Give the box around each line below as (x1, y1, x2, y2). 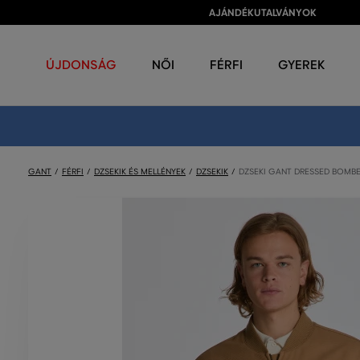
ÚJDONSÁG (46, 57, 117, 72)
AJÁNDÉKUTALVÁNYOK (209, 6, 317, 19)
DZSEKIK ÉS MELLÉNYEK (94, 166, 186, 177)
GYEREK (278, 57, 325, 72)
